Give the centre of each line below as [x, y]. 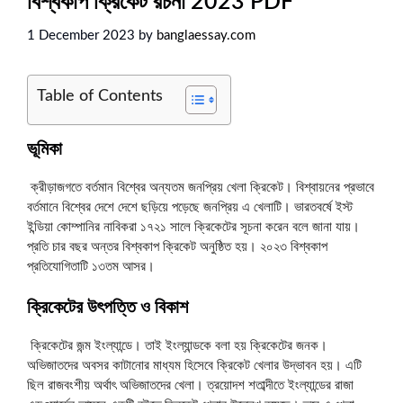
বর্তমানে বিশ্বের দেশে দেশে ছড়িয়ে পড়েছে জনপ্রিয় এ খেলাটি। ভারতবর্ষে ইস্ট [190, 207]
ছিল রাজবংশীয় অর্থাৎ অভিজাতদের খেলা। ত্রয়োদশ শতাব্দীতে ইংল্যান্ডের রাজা [190, 385]
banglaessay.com [206, 35]
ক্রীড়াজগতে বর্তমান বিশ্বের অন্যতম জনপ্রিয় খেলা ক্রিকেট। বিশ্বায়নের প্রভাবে [201, 187]
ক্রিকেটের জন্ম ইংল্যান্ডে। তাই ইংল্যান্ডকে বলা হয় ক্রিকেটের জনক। [177, 346]
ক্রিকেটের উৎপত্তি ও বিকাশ [107, 308]
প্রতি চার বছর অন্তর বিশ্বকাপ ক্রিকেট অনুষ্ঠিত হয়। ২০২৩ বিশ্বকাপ [177, 246]
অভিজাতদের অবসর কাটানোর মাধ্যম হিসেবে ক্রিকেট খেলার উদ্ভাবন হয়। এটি [194, 366]
